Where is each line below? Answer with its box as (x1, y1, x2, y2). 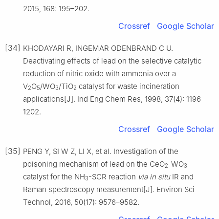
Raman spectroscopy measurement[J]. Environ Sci (23, 184, 195, 194)
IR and (170, 172, 194, 181)
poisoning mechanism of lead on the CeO (23, 159, 165, 169)
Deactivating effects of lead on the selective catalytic (23, 56, 201, 66)
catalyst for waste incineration (77, 81, 179, 91)
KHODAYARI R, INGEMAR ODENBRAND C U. (23, 43, 173, 53)
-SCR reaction (88, 172, 138, 181)
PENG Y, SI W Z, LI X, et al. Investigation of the (23, 146, 178, 156)
